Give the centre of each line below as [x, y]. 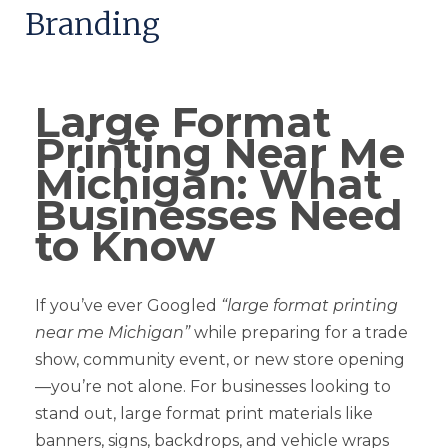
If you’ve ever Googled [128, 305]
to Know [131, 245]
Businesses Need [219, 214]
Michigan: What [208, 183]
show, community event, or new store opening [220, 359]
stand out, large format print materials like [204, 413]
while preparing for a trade [299, 332]
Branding [92, 23]
